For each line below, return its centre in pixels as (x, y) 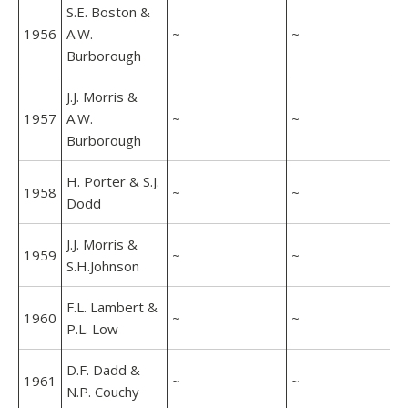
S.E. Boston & (108, 12)
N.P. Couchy (103, 392)
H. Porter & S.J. (113, 181)
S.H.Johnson (103, 266)
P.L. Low (92, 329)
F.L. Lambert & (112, 307)
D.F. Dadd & (103, 370)
